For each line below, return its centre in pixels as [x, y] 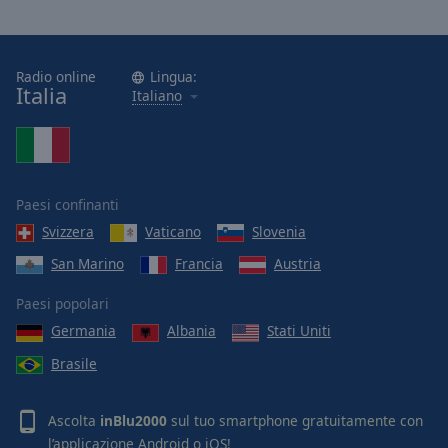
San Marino [87, 263]
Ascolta [74, 420]
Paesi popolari [62, 304]
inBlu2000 [133, 420]
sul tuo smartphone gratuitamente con [295, 420]
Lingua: [173, 76]
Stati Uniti [299, 331]
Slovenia [279, 231]
